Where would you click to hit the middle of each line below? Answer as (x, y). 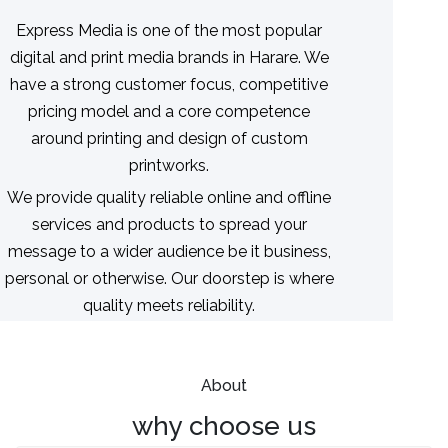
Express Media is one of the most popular (169, 30)
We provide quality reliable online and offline (169, 197)
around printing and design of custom (169, 138)
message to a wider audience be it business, (169, 251)
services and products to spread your (169, 224)
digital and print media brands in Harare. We (169, 57)
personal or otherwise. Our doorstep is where (169, 278)
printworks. (169, 165)
